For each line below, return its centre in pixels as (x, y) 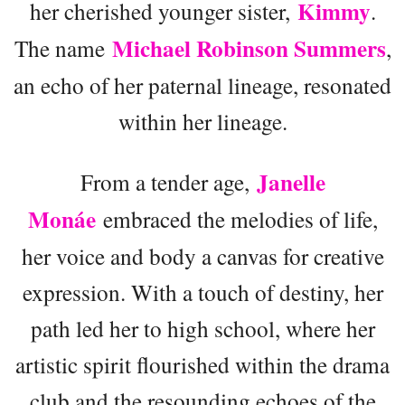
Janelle (291, 182)
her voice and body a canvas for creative (202, 255)
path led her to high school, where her (202, 328)
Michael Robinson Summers (249, 48)
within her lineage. (202, 121)
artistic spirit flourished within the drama (202, 364)
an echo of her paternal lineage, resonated (202, 85)
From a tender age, (168, 181)
